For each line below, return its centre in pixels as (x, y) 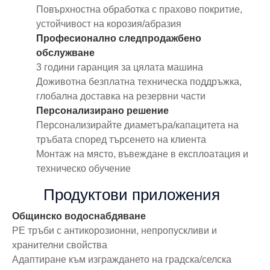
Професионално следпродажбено (119, 38)
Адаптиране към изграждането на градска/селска (122, 259)
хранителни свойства (60, 245)
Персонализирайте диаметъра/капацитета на (137, 125)
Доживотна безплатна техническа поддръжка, (139, 81)
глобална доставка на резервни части (121, 96)
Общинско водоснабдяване (79, 216)
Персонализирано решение (102, 110)
